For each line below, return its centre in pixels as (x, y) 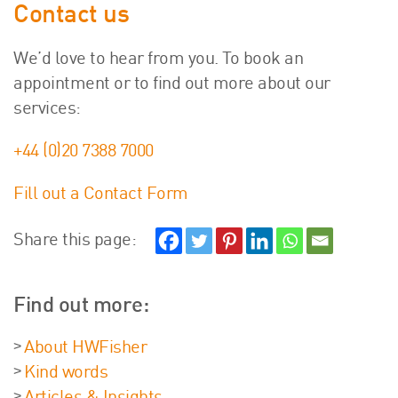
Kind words (66, 374)
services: (47, 110)
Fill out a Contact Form (101, 195)
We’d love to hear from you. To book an (158, 60)
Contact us (71, 16)
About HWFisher (85, 349)
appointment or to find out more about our (172, 85)
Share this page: (75, 241)
